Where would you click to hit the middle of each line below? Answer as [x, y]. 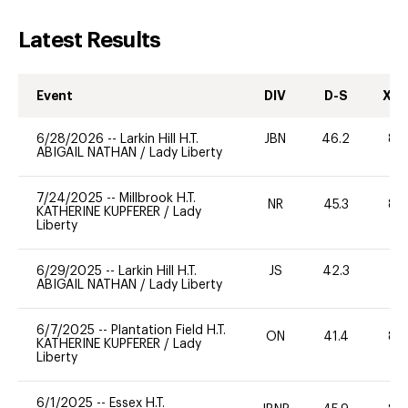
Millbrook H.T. [158, 198]
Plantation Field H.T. [168, 330]
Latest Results [90, 40]
